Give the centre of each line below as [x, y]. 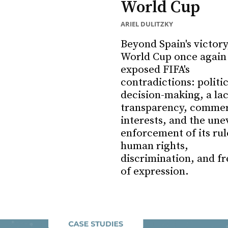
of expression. [154, 171]
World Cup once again [173, 57]
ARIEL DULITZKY [147, 24]
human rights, [154, 146]
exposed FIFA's [155, 69]
